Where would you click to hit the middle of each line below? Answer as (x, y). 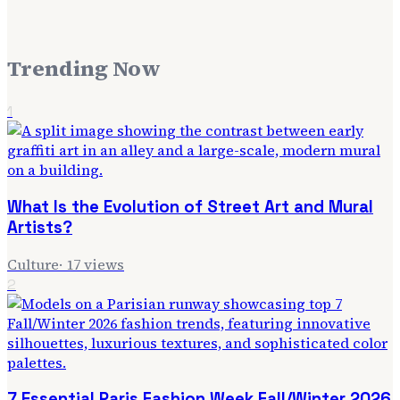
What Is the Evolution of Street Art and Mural (190, 207)
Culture (33, 264)
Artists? (40, 227)
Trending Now (84, 69)
